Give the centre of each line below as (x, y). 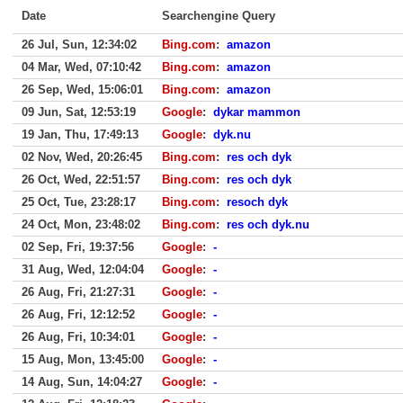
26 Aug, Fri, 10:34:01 (78, 337)
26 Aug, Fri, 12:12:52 (78, 314)
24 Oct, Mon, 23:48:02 (81, 224)
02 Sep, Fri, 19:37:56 (78, 247)
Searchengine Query (219, 16)
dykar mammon (257, 112)
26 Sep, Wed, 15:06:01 (82, 90)
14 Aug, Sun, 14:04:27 (82, 382)
